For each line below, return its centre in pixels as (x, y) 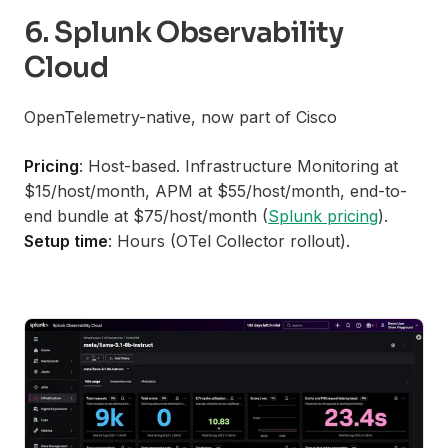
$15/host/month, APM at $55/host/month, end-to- (215, 190)
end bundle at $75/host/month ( (146, 215)
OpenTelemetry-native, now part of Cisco (180, 116)
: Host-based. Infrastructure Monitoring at (238, 165)
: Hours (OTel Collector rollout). (229, 240)
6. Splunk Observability (184, 32)
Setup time (66, 240)
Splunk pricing (323, 215)
